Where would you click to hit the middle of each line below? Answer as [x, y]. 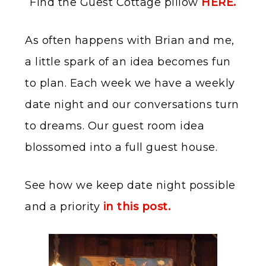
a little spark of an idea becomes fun [128, 62]
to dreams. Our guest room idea [115, 126]
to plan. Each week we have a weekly [130, 83]
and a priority [64, 207]
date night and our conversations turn [132, 105]
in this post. [137, 207]
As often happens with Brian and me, [130, 41]
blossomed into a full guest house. [121, 148]
